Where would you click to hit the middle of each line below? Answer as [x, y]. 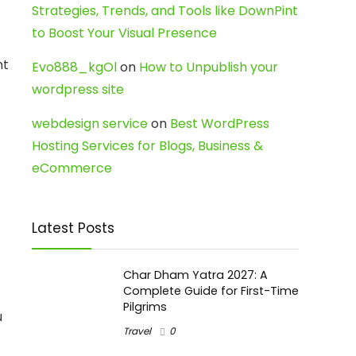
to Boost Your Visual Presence [124, 33]
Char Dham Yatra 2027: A [195, 275]
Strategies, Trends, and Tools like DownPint [165, 11]
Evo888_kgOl [74, 67]
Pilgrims [145, 307]
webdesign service [90, 124]
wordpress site [78, 89]
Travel [137, 331]
